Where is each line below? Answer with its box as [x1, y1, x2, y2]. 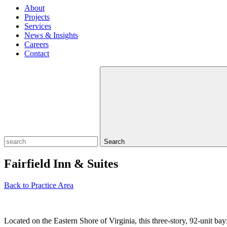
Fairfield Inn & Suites [4, 157, 118, 170]
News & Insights [24, 31, 78, 40]
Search [104, 138, 125, 145]
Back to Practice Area [4, 180, 73, 190]
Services [24, 22, 51, 30]
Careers [24, 40, 49, 49]
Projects [24, 13, 50, 21]
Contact [24, 49, 49, 58]
